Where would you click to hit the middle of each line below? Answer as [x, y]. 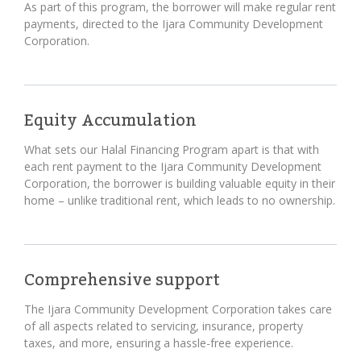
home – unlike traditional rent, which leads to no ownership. [180, 200]
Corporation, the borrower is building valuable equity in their [180, 183]
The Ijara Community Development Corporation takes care [178, 309]
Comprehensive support [122, 280]
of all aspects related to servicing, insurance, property [164, 326]
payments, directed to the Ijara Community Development [174, 24]
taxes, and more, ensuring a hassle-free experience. [159, 343]
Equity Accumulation [110, 121]
